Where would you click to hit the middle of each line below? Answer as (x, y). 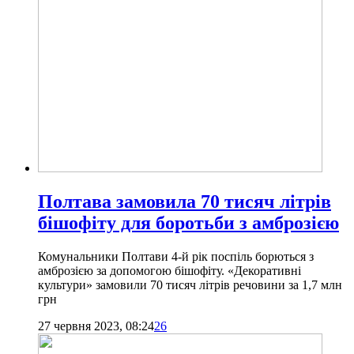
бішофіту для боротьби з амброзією (188, 223)
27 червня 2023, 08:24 (96, 326)
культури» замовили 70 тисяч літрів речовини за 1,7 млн (190, 285)
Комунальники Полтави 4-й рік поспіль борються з (176, 257)
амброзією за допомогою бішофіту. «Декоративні (169, 271)
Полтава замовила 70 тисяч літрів (185, 202)
